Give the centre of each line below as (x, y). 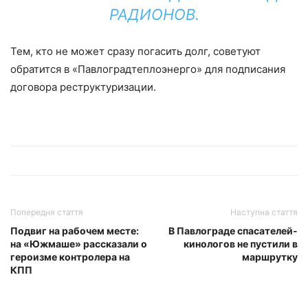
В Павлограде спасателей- (233, 231)
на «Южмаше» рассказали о (79, 244)
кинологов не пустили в (241, 244)
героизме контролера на (70, 257)
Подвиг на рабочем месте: (75, 231)
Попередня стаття (47, 212)
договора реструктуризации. (83, 87)
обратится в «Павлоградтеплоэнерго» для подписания (148, 69)
